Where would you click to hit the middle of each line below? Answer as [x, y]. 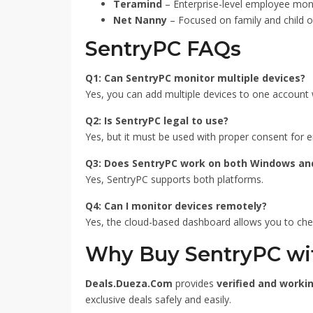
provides [195, 283]
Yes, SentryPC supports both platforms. [174, 179]
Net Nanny [140, 20]
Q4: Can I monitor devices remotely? [176, 206]
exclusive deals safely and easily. [158, 299]
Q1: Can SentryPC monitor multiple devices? [195, 78]
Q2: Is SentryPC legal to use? [157, 121]
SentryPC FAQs [163, 49]
